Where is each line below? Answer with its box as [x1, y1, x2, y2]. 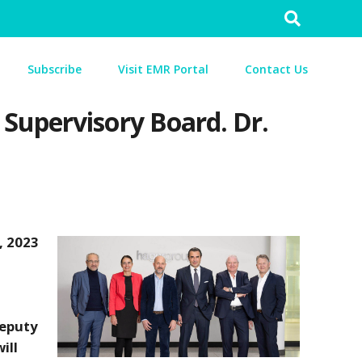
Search [289, 9, 329, 24]
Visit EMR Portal [118, 61, 208, 77]
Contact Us [245, 61, 308, 77]
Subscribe [27, 61, 82, 77]
